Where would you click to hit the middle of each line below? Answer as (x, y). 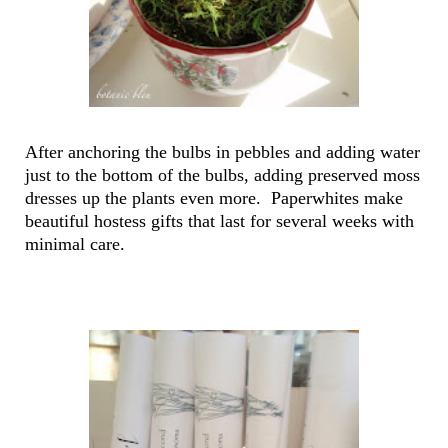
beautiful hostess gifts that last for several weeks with (219, 221)
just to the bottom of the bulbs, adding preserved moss (222, 175)
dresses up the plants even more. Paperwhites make (214, 198)
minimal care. (80, 244)
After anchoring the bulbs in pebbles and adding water (222, 152)
